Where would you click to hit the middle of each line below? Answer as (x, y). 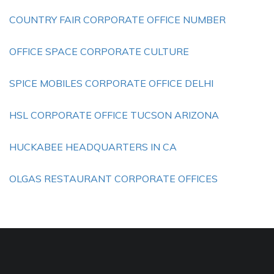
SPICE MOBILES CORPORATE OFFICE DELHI (111, 83)
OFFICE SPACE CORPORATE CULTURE (99, 51)
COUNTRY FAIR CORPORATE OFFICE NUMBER (117, 20)
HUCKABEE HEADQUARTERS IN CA (93, 147)
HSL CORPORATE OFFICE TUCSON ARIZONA (114, 115)
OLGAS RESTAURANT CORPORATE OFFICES (113, 179)
